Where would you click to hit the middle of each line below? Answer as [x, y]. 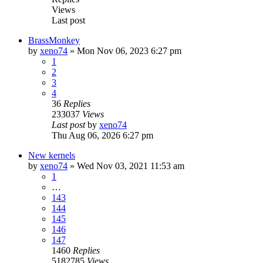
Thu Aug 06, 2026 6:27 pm [102, 135]
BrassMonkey [54, 40]
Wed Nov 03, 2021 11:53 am [131, 166]
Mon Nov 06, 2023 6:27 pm [129, 50]
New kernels [52, 155]
